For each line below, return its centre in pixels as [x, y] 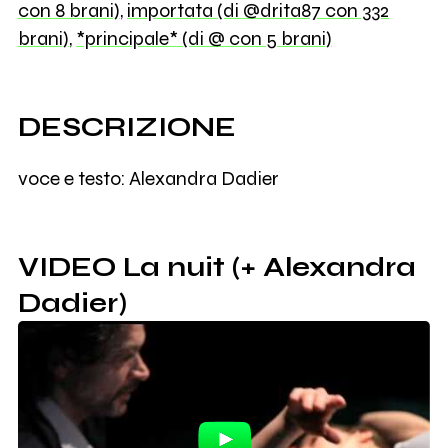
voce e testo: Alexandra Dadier [148, 179]
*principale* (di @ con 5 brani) [203, 39]
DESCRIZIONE [126, 127]
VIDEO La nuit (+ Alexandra [216, 266]
